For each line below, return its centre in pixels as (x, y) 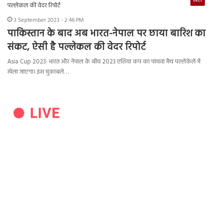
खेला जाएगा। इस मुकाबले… (38, 72)
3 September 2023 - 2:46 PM (49, 21)
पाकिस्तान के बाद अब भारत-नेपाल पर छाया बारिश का (106, 34)
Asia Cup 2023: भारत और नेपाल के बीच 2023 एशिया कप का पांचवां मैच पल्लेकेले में (104, 62)
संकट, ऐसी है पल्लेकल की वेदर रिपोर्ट (77, 48)
